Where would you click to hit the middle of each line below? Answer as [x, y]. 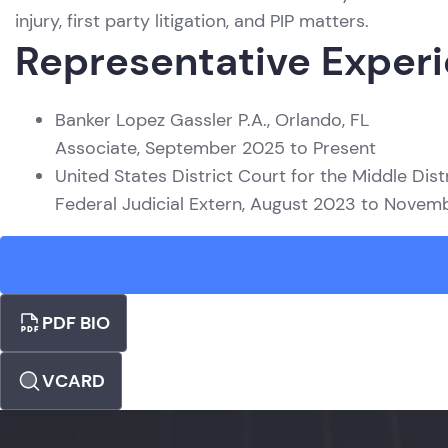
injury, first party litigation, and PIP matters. [192, 21]
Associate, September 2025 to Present [215, 148]
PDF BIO [76, 323]
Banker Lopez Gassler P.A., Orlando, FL [212, 120]
